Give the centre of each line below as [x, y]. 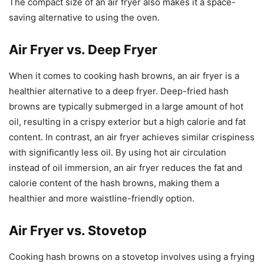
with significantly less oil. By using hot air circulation [118, 152]
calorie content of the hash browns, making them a [114, 183]
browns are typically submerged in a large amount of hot [126, 106]
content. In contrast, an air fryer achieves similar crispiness [132, 137]
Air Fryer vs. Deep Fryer [83, 49]
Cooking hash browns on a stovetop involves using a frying [132, 256]
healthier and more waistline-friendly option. [102, 198]
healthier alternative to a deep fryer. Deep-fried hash [119, 91]
